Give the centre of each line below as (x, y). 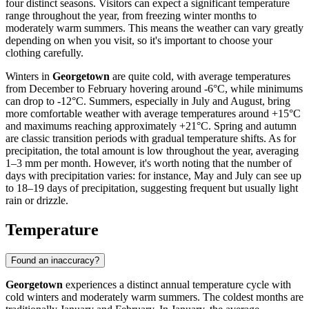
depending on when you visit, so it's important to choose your (139, 40)
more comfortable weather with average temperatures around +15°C (153, 113)
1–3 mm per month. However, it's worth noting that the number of (149, 163)
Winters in (29, 76)
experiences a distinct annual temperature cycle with (177, 284)
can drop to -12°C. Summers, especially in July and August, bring (148, 101)
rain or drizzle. (37, 200)
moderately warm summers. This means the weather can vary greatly (154, 28)
